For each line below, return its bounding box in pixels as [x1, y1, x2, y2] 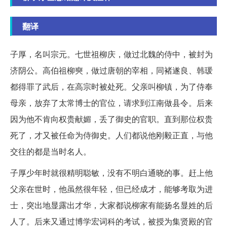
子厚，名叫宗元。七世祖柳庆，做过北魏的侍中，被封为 [10, 48, 213, 60]
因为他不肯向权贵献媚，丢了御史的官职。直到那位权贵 [10, 112, 213, 125]
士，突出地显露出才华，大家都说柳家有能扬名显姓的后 [10, 199, 213, 211]
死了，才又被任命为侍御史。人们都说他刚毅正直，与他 [10, 129, 213, 141]
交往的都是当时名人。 [10, 145, 91, 157]
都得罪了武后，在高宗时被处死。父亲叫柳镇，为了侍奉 [10, 80, 213, 92]
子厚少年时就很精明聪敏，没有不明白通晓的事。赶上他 [10, 166, 213, 178]
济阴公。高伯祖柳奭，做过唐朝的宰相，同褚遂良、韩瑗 [10, 64, 213, 76]
